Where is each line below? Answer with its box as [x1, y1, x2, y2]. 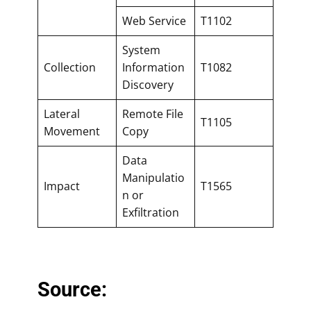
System [122, 42, 160, 58]
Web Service [122, 12, 186, 28]
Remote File [122, 106, 183, 121]
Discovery [122, 76, 174, 92]
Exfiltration [122, 204, 179, 220]
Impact [44, 178, 80, 194]
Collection [44, 59, 96, 75]
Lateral [44, 106, 80, 121]
